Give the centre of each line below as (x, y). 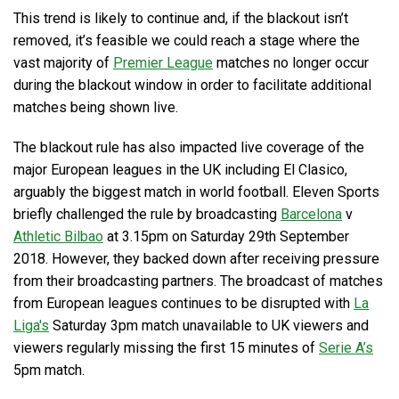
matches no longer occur (291, 63)
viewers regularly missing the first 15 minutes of (166, 348)
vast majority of (63, 63)
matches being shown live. (96, 107)
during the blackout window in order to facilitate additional (192, 85)
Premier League (163, 63)
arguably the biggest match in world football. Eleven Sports (196, 192)
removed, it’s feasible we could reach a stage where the (187, 41)
